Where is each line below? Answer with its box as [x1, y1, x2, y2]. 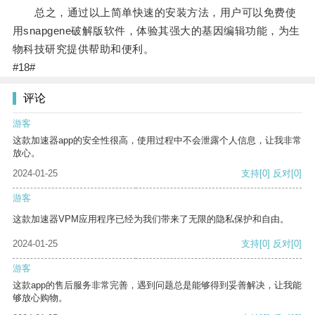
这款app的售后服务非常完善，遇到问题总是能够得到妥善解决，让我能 [13, 280, 302, 291]
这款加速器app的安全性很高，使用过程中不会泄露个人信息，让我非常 [13, 135, 302, 146]
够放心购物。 [13, 292, 67, 304]
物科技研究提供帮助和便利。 [12, 43, 155, 56]
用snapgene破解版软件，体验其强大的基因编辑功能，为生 [12, 25, 300, 37]
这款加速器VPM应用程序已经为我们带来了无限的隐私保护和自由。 [13, 214, 289, 225]
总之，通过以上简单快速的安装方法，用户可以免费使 [12, 6, 297, 19]
